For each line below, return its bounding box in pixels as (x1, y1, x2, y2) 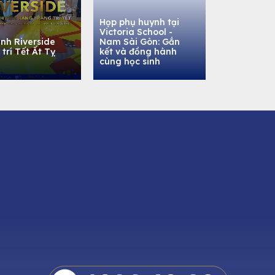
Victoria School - (99, 26, 172, 37)
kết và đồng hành (99, 46, 177, 57)
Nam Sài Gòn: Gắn (99, 36, 180, 47)
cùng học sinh (99, 56, 160, 67)
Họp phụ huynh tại (99, 17, 179, 28)
